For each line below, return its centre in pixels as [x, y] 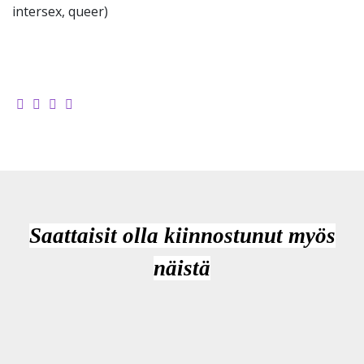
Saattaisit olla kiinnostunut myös [182, 236]
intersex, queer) [60, 11]
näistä [182, 268]
